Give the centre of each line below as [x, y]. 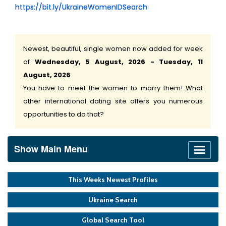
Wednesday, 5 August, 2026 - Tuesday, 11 [119, 62]
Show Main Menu [51, 149]
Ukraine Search [113, 200]
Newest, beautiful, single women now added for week [113, 49]
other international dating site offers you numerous [113, 101]
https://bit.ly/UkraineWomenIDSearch [81, 7]
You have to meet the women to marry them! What [113, 88]
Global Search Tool [113, 220]
